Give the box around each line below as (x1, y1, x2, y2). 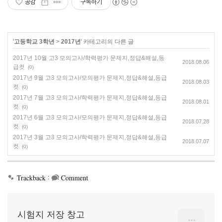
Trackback (17, 172, 46, 182)
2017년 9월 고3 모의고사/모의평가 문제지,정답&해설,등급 (13, 74, 167, 81)
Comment (61, 172, 88, 182)
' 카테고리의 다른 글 (81, 38, 134, 45)
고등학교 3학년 (14, 38, 55, 45)
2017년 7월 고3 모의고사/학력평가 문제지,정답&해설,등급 (13, 94, 167, 101)
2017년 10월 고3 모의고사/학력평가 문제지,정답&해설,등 (13, 55, 165, 61)
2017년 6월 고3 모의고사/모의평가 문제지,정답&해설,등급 (13, 114, 167, 121)
